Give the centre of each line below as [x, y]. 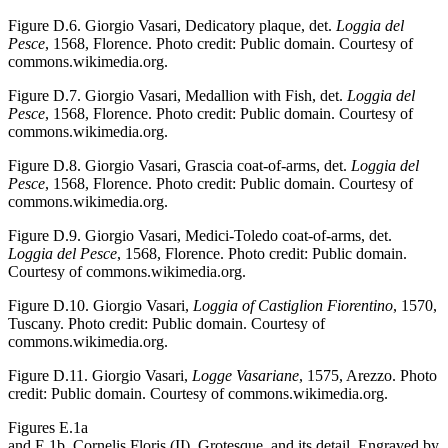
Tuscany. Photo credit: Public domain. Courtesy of [166, 323]
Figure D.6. [44, 25]
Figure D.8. [44, 165]
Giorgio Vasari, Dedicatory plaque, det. [208, 25]
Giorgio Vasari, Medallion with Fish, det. [214, 95]
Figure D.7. [44, 95]
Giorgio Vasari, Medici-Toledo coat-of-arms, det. [236, 235]
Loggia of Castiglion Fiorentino [293, 305]
